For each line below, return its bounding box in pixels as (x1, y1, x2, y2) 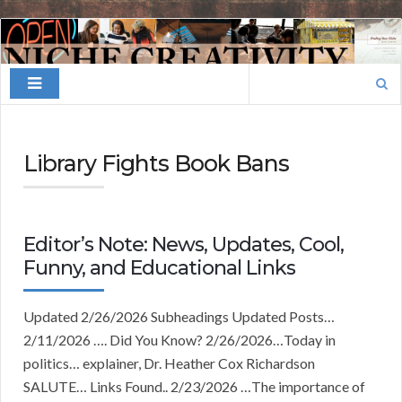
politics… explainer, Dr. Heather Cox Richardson (23, 354, 315, 372)
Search (248, 66, 289, 83)
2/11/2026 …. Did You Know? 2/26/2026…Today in (23, 331, 336, 349)
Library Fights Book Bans (23, 150, 289, 178)
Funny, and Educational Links (23, 256, 295, 281)
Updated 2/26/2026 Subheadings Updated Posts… (23, 308, 335, 326)
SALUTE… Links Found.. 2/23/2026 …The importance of (23, 378, 365, 396)
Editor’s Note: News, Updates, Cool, (23, 232, 344, 258)
